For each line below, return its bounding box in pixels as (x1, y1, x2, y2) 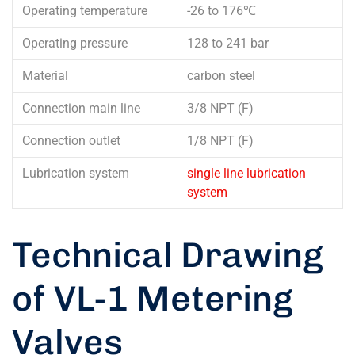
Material (22, 67, 68, 83)
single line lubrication (187, 165, 306, 181)
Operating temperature (22, 2, 147, 18)
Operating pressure (22, 35, 128, 51)
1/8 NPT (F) (187, 132, 254, 148)
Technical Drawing (12, 233, 323, 276)
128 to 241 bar (187, 35, 269, 51)
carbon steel (187, 67, 255, 83)
